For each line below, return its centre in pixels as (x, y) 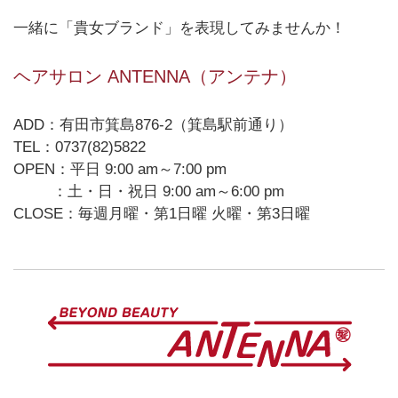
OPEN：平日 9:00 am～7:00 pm (120, 169)
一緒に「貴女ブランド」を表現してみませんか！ (179, 28)
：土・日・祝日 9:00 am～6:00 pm (149, 191)
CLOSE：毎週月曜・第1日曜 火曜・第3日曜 (162, 213)
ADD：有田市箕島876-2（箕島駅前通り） (153, 124)
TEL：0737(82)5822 (80, 147)
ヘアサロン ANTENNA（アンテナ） (155, 76)
